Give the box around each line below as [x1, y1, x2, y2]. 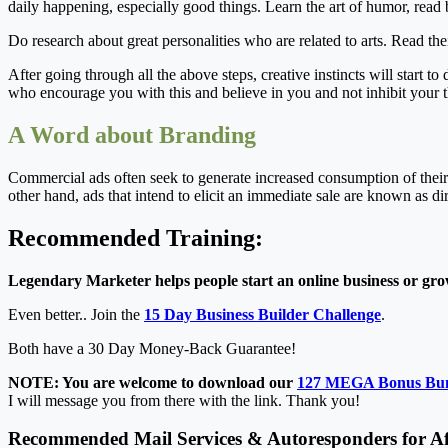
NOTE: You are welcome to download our [8, 373, 297, 391]
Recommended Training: [8, 224, 263, 251]
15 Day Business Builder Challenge [144, 305, 381, 323]
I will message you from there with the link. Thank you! [8, 391, 360, 409]
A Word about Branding [8, 121, 256, 148]
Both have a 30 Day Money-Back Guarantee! [8, 339, 296, 357]
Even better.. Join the [8, 305, 144, 323]
